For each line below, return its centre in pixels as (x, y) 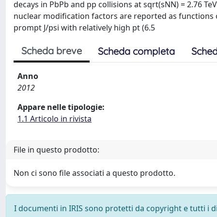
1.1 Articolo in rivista (54, 119)
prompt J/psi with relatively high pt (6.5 (84, 28)
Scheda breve (52, 51)
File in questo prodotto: (56, 150)
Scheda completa (136, 51)
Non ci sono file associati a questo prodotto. (94, 173)
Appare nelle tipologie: (61, 107)
